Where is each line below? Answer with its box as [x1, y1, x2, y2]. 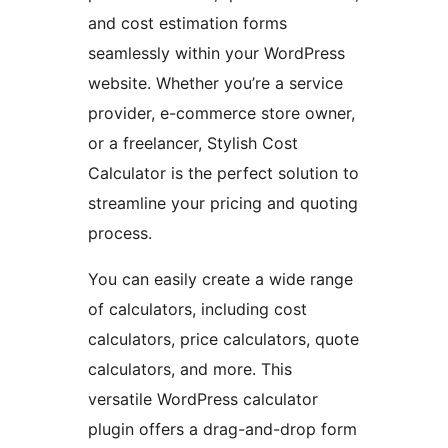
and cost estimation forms [88, 12, 287, 33]
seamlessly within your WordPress [88, 42, 345, 63]
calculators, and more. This [88, 358, 292, 379]
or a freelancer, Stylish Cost [88, 132, 298, 153]
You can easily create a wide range [88, 268, 353, 289]
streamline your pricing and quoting [88, 192, 358, 213]
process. [88, 222, 152, 243]
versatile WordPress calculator [88, 388, 318, 409]
